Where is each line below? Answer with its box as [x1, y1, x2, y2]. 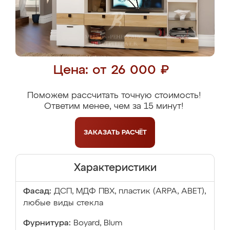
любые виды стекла [23, 199, 103, 207]
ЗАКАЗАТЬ [83, 129, 122, 136]
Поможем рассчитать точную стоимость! [27, 91, 201, 100]
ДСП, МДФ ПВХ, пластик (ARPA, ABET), [54, 187, 206, 196]
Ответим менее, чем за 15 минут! [44, 102, 183, 111]
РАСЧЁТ [121, 129, 147, 136]
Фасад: [23, 187, 51, 196]
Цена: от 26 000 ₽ [53, 64, 169, 77]
